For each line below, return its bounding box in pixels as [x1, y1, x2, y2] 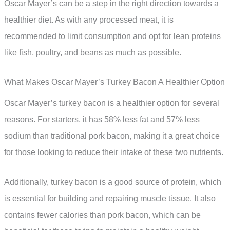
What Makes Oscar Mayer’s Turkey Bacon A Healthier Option [4, 78, 225, 87]
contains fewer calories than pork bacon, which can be [4, 210, 201, 219]
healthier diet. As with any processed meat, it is [4, 15, 174, 24]
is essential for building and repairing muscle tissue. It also [4, 194, 216, 203]
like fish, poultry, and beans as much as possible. [4, 48, 181, 57]
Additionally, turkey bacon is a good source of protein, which [4, 177, 221, 186]
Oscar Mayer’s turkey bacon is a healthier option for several [4, 99, 219, 108]
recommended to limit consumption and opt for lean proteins [4, 31, 221, 41]
